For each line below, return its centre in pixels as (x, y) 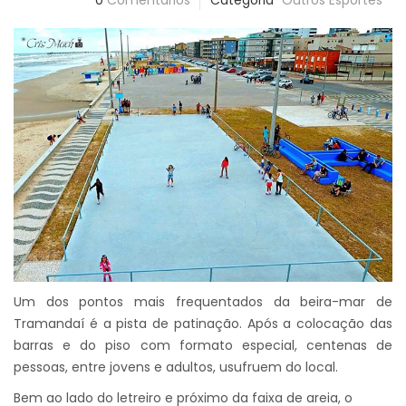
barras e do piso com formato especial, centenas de (203, 345)
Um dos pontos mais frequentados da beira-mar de (203, 301)
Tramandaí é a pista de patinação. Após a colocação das (203, 323)
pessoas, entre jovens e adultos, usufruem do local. (176, 367)
